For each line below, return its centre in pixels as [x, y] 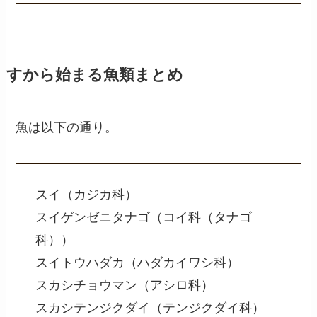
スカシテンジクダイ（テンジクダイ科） [150, 308]
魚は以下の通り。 [67, 127]
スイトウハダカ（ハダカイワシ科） [138, 263]
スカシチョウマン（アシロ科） [125, 286]
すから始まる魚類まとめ [94, 75]
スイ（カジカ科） [87, 195]
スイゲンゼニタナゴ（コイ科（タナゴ [144, 218]
